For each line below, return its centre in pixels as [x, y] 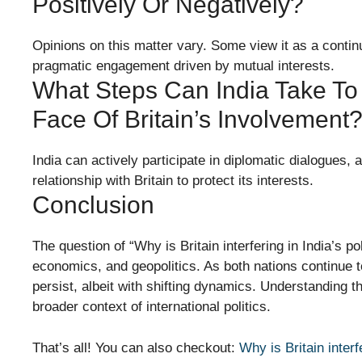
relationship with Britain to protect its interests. [173, 181]
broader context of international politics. [152, 307]
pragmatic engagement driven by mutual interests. [183, 66]
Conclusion [93, 205]
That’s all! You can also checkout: [136, 347]
